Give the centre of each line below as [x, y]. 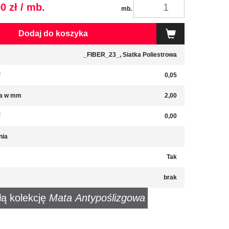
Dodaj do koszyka [53, 33]
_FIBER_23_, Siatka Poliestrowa [130, 55]
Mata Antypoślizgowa [97, 198]
